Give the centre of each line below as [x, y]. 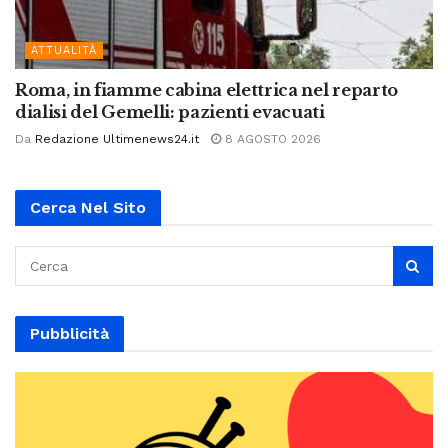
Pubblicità [69, 334]
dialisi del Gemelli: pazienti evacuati [170, 112]
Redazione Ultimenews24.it [117, 139]
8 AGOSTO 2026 [271, 139]
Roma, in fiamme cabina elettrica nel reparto [206, 90]
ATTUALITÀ [64, 51]
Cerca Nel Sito [88, 208]
